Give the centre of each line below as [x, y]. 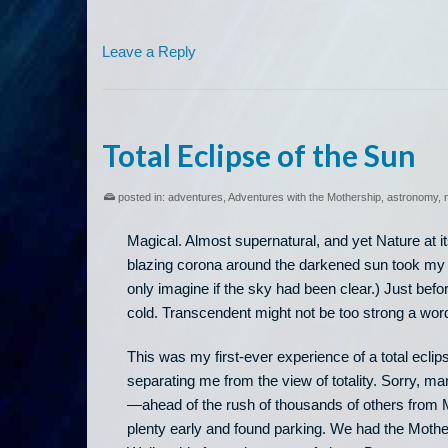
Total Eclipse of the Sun [259, 155]
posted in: [141, 197]
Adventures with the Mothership [304, 197]
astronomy [412, 197]
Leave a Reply [149, 52]
